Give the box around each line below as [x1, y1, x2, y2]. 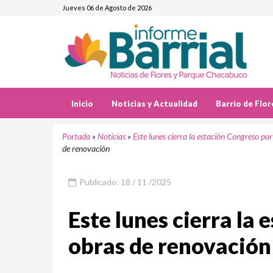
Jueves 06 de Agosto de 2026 [62, 4, 152, 12]
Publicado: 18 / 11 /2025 [77, 177, 171, 187]
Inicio [71, 99, 93, 108]
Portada [62, 131, 90, 141]
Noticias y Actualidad [112, 99, 197, 108]
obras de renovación [68, 232, 271, 259]
